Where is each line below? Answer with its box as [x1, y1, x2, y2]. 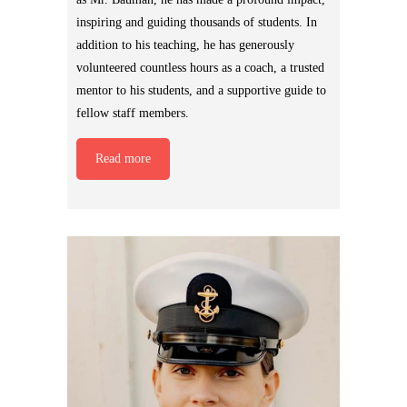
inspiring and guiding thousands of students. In [76, 15, 317, 30]
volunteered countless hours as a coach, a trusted [76, 61, 324, 75]
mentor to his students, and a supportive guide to [76, 84, 326, 98]
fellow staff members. [76, 106, 189, 121]
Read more [95, 152, 151, 166]
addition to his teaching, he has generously [76, 38, 294, 53]
